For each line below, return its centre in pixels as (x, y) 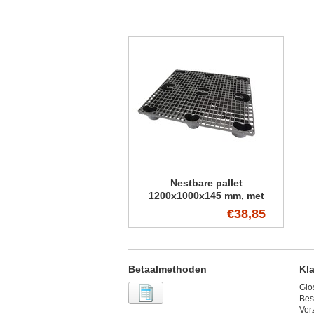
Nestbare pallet (206, 183)
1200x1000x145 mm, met (206, 196)
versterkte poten (206, 208)
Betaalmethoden (168, 269)
